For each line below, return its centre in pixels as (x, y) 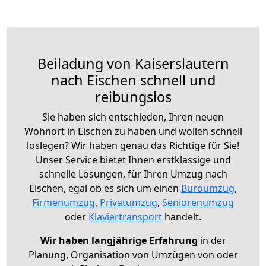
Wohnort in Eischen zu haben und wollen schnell (133, 131)
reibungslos (133, 96)
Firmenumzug (64, 202)
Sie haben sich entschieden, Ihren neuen (133, 117)
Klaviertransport (125, 216)
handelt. (182, 216)
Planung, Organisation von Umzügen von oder (133, 254)
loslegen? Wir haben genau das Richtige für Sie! (133, 145)
